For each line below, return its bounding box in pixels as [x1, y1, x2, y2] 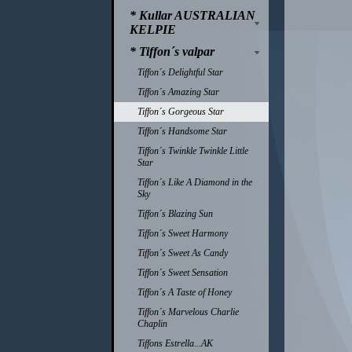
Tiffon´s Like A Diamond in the [137, 177, 252, 188]
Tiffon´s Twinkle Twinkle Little [137, 145, 248, 156]
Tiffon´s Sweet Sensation [137, 267, 228, 278]
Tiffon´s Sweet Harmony [137, 228, 228, 239]
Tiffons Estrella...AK [137, 338, 213, 349]
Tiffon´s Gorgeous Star [137, 106, 224, 117]
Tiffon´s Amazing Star [137, 86, 219, 97]
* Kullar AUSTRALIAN [130, 9, 255, 22]
